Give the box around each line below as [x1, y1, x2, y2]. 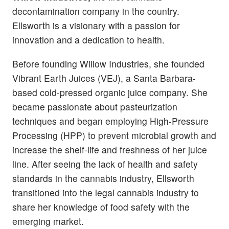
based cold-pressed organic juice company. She [12, 86, 208, 99]
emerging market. [12, 215, 84, 228]
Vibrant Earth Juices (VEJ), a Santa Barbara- [12, 72, 196, 85]
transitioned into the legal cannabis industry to [12, 186, 199, 199]
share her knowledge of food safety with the [12, 200, 190, 214]
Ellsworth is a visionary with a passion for [12, 19, 180, 32]
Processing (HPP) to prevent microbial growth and [12, 129, 216, 142]
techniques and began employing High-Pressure [12, 114, 209, 128]
